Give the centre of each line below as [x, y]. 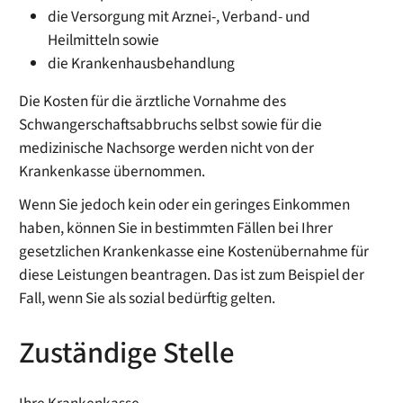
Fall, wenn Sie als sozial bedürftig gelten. [148, 299]
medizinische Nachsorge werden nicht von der [167, 148]
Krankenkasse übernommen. [114, 172]
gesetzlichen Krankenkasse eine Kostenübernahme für [194, 252]
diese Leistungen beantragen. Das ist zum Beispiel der [192, 275]
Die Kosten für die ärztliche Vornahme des [153, 102]
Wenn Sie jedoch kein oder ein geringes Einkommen [185, 205]
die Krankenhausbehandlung [142, 64]
